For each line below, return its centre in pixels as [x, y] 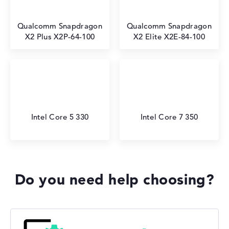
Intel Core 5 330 [60, 117]
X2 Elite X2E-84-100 [169, 37]
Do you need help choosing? [114, 179]
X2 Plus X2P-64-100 [60, 37]
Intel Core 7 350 [169, 117]
